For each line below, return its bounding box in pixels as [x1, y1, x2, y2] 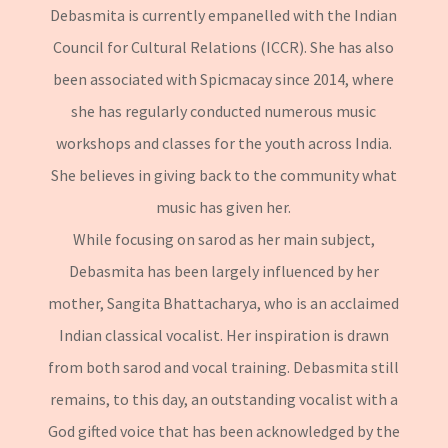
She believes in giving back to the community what [50, 164, 397, 185]
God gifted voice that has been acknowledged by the [47, 420, 400, 441]
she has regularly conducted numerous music [71, 100, 377, 121]
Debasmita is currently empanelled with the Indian [50, 4, 398, 25]
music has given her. [156, 196, 292, 217]
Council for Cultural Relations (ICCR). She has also [53, 36, 395, 57]
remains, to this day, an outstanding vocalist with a [49, 388, 398, 409]
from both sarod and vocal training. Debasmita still [48, 356, 400, 377]
